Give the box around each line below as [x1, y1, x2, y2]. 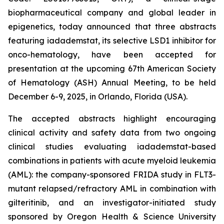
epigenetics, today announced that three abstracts [8, 21, 216, 31]
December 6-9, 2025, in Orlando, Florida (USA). [8, 91, 187, 101]
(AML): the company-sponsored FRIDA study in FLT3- [8, 169, 216, 179]
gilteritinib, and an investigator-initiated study [8, 197, 216, 207]
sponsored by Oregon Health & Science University [8, 211, 216, 221]
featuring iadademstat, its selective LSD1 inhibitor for [8, 35, 216, 45]
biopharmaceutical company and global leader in [8, 7, 216, 17]
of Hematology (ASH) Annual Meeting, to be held [8, 77, 216, 87]
